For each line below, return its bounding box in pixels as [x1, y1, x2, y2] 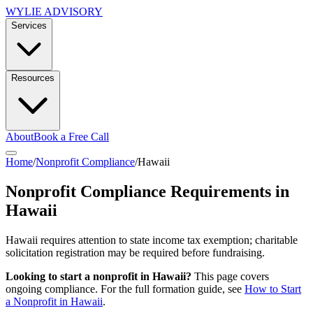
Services [11, 20, 47, 31]
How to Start [245, 282, 301, 295]
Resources [11, 73, 54, 83]
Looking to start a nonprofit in [6, 270, 152, 282]
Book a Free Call [34, 131, 109, 143]
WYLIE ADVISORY [6, 6, 103, 17]
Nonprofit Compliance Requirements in [6, 182, 289, 201]
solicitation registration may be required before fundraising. [6, 246, 265, 259]
